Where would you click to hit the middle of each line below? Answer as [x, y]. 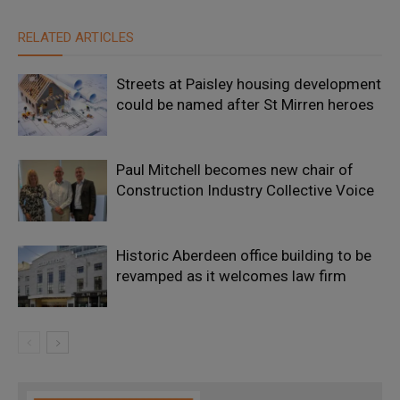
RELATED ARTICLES [76, 38]
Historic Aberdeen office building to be [244, 256]
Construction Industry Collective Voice [245, 191]
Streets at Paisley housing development [249, 84]
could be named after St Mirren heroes [245, 105]
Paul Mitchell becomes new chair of [235, 170]
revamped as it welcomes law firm [231, 276]
